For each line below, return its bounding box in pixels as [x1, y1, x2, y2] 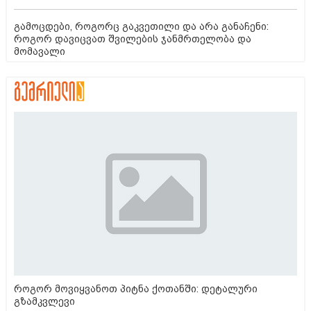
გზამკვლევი [14, 295, 75, 307]
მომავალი [14, 45, 65, 57]
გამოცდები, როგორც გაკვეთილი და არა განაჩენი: [14, 20, 269, 32]
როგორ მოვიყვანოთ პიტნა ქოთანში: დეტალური [14, 283, 258, 294]
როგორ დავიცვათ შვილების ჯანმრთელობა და [14, 33, 251, 44]
